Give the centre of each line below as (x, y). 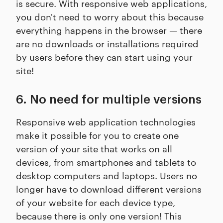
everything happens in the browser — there (109, 30)
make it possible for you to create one (97, 135)
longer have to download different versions (109, 189)
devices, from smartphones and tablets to (106, 162)
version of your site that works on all (94, 148)
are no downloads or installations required (107, 43)
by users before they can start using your (104, 57)
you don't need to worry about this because (110, 16)
